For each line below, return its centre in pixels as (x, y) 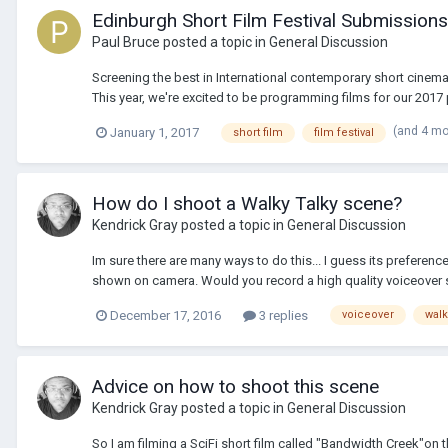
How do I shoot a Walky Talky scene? (247, 203)
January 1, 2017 (154, 132)
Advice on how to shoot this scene (235, 386)
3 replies (282, 315)
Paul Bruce (126, 41)
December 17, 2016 (165, 315)
